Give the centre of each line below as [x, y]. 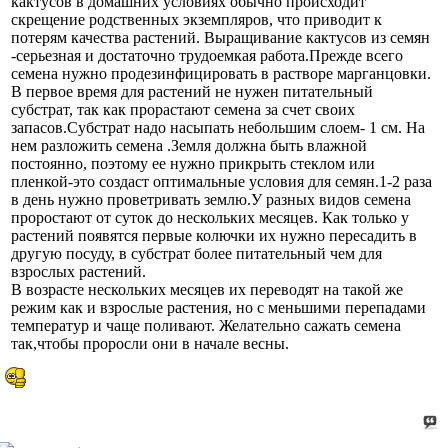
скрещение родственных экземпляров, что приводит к [196, 20]
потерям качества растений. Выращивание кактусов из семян [220, 38]
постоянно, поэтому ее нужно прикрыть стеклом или [193, 164]
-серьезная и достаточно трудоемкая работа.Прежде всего [207, 56]
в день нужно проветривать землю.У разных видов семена [211, 200]
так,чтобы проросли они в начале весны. [150, 344]
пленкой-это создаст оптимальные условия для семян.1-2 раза [221, 182]
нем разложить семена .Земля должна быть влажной [189, 146]
